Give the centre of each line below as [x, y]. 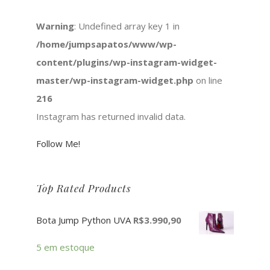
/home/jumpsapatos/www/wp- [106, 44]
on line [208, 80]
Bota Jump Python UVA [83, 220]
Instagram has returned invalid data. [111, 117]
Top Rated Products [83, 188]
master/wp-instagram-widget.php [115, 80]
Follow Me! [58, 144]
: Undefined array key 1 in [127, 26]
